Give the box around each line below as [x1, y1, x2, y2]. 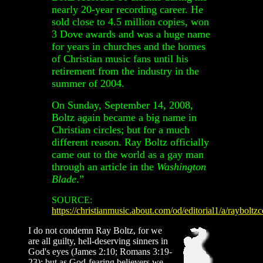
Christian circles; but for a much [52, 124, 190, 136]
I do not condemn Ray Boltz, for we [28, 225, 162, 236]
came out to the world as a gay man [52, 149, 204, 161]
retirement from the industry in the [52, 65, 199, 77]
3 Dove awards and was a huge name [52, 28, 210, 41]
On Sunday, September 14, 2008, [52, 99, 193, 112]
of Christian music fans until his [52, 53, 188, 65]
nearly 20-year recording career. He [52, 4, 203, 16]
